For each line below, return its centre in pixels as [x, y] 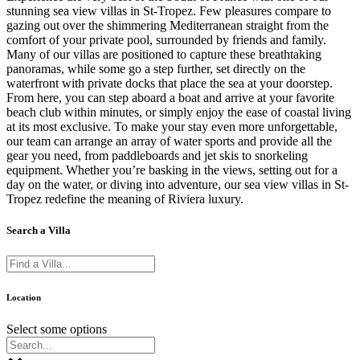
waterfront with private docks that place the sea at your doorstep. [170, 84]
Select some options [57, 329]
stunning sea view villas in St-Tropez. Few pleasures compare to [169, 11]
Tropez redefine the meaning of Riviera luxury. [125, 199]
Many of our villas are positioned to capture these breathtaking [164, 55]
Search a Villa [39, 231]
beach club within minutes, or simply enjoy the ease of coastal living [179, 112]
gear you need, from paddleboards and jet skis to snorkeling [157, 156]
